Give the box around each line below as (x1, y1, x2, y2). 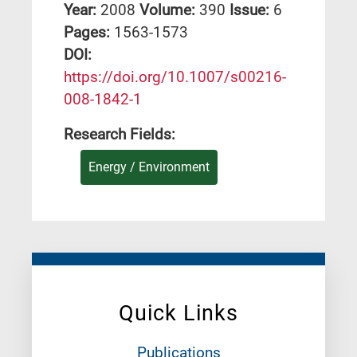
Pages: (64, 23, 114, 42)
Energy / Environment (88, 159, 210, 175)
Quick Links (119, 300, 238, 327)
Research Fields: (64, 125, 175, 144)
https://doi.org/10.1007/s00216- (64, 68, 286, 87)
